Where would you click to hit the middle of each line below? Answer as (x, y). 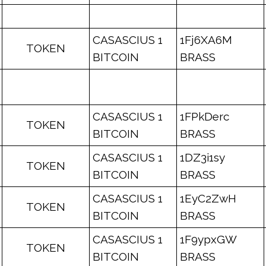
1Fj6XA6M (206, 40)
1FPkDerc (205, 116)
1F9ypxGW (208, 239)
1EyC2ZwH (208, 198)
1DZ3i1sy (202, 157)
